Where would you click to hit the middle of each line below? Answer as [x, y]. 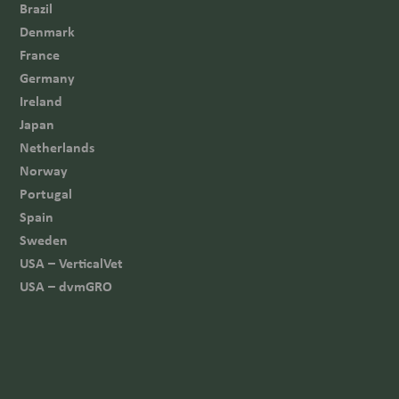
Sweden [44, 240]
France [40, 55]
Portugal [46, 194]
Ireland [41, 101]
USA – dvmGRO [66, 286]
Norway [44, 171]
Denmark [48, 32]
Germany [48, 78]
